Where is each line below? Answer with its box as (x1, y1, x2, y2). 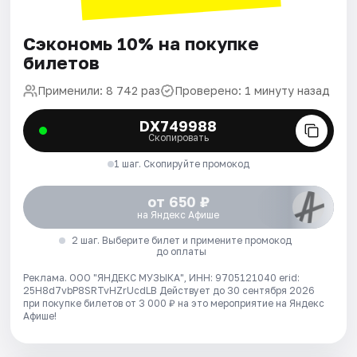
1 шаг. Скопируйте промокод (113, 157, 249, 170)
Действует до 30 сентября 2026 (159, 284, 316, 296)
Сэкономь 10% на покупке (23, 32, 260, 54)
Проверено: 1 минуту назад (175, 83, 331, 97)
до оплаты (156, 245, 207, 257)
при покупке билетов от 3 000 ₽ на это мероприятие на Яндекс (23, 296, 325, 309)
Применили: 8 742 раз (37, 83, 161, 97)
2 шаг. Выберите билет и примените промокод (71, 233, 292, 246)
